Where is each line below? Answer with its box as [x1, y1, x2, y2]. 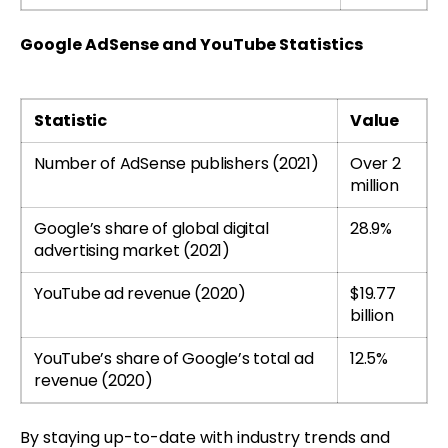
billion [350, 304, 394, 328]
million [350, 174, 399, 198]
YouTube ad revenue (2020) [34, 282, 246, 306]
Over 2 [350, 152, 401, 176]
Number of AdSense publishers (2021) [34, 152, 319, 176]
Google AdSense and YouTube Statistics [20, 33, 363, 57]
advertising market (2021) [34, 239, 230, 263]
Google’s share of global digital [34, 217, 269, 241]
